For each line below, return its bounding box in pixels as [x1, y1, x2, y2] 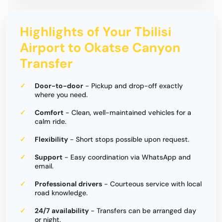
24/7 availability [35, 206, 89, 215]
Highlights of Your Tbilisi [20, 23, 171, 40]
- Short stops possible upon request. [68, 135, 189, 144]
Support [35, 153, 62, 162]
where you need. [35, 90, 88, 99]
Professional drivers [35, 179, 102, 188]
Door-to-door [35, 81, 83, 90]
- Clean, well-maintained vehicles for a [63, 108, 191, 117]
